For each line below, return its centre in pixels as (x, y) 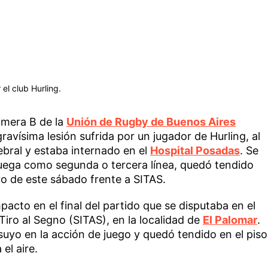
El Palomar (230, 220)
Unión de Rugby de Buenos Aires (151, 121)
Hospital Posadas (195, 150)
